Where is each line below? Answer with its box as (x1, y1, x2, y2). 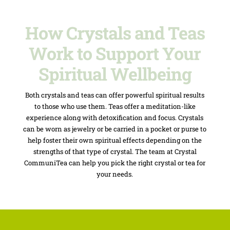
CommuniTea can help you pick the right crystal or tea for (24, 158, 206, 167)
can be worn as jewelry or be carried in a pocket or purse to (23, 124, 207, 133)
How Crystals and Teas (25, 21, 205, 44)
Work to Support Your (29, 41, 201, 65)
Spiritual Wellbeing (38, 62, 191, 85)
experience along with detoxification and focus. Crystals (26, 112, 204, 122)
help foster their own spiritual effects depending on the (28, 135, 202, 145)
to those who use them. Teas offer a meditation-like (34, 101, 196, 111)
